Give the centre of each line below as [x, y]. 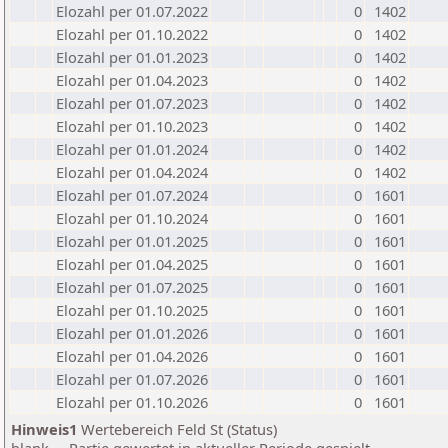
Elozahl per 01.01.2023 [132, 57]
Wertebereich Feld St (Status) [177, 429]
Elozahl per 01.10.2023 [132, 126]
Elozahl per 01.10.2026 [132, 402]
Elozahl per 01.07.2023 [132, 103]
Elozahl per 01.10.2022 [132, 34]
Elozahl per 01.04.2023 [132, 80]
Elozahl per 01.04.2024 [132, 172]
